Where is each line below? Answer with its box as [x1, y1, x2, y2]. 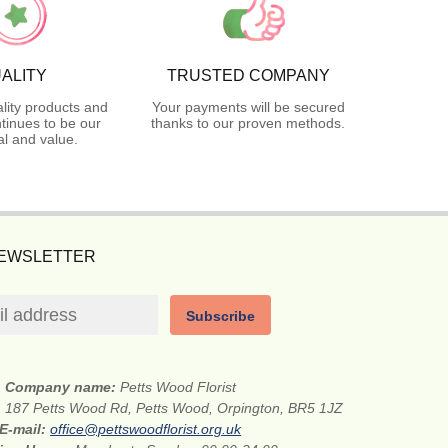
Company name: [4, 378, 120, 395]
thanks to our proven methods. [151, 114, 345, 131]
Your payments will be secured [151, 98, 345, 115]
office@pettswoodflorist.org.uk [50, 420, 242, 437]
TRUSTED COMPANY [166, 66, 330, 84]
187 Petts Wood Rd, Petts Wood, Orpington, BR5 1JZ [5, 399, 344, 416]
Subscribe [186, 307, 256, 324]
